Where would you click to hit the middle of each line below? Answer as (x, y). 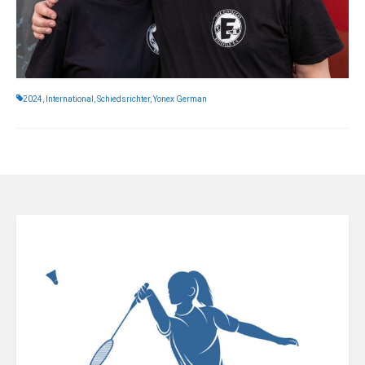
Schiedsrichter (123, 99)
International (70, 99)
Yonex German (180, 99)
